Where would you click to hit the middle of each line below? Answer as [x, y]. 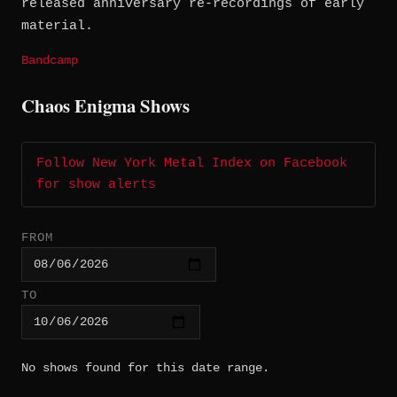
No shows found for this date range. [145, 367]
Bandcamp [50, 60]
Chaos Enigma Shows [105, 105]
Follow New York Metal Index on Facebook [192, 163]
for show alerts [96, 184]
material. [57, 26]
